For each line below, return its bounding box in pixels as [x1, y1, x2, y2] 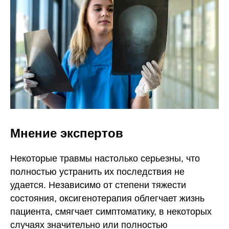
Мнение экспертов [10, 126, 123, 140]
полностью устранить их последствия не [10, 166, 185, 177]
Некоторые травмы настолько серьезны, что [10, 153, 200, 164]
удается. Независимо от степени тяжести [10, 179, 186, 190]
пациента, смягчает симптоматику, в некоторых [10, 206, 212, 217]
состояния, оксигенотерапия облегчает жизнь [10, 193, 204, 203]
